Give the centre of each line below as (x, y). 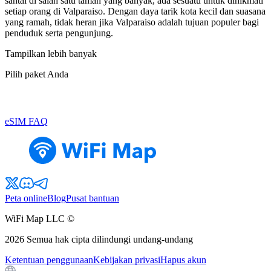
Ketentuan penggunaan (49, 260)
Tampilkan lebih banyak (51, 54)
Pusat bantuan (93, 198)
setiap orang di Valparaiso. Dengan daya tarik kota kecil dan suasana (135, 11)
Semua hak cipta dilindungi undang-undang (110, 240)
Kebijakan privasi (127, 260)
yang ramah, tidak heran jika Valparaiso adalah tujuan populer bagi (132, 22)
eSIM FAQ (26, 122)
